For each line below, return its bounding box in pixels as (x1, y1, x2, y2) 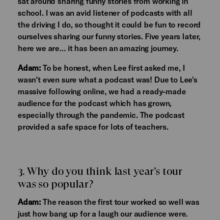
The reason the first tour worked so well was (41, 197, 199, 207)
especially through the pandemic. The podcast (17, 110, 185, 120)
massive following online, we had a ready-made (17, 86, 186, 96)
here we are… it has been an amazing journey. (17, 43, 178, 53)
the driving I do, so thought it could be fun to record (17, 20, 201, 29)
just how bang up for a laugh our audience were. (17, 209, 188, 219)
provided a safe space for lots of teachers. (17, 122, 168, 132)
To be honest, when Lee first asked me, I (41, 63, 185, 73)
